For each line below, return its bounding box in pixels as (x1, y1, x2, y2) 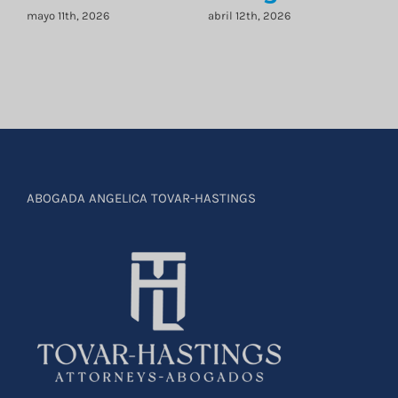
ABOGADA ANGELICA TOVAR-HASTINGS (27, 189, 256, 206)
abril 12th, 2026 (208, 9, 291, 23)
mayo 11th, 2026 (27, 9, 109, 23)
